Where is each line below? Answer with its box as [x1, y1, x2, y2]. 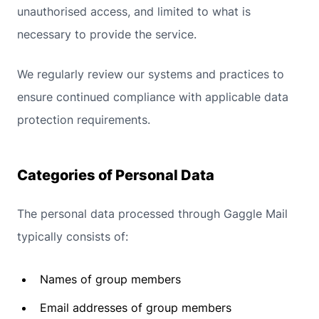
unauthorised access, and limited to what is [17, 4, 251, 19]
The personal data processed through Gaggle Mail [17, 206, 288, 221]
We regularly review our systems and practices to [17, 67, 284, 81]
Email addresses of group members [40, 300, 231, 315]
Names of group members [40, 272, 181, 286]
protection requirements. [17, 113, 150, 127]
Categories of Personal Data [17, 167, 214, 184]
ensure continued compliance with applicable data [17, 90, 288, 104]
